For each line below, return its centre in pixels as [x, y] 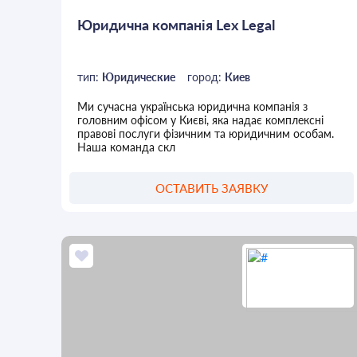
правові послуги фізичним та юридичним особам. [206, 133]
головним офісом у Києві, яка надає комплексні [201, 120]
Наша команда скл [127, 147]
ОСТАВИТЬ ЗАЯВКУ [211, 188]
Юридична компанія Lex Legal [177, 25]
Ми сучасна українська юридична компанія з [193, 106]
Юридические [139, 76]
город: [206, 76]
